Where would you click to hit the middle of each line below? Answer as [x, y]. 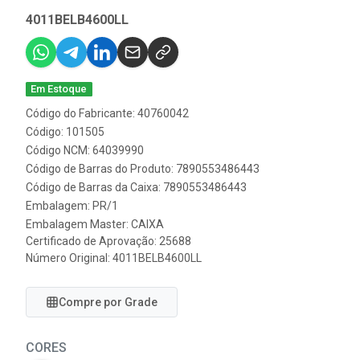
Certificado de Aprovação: [92, 241]
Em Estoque [59, 89]
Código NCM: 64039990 [85, 150]
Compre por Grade [108, 302]
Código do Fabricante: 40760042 [107, 113]
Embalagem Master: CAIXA [95, 224]
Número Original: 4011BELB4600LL [114, 258]
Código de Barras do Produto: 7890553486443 [143, 169]
